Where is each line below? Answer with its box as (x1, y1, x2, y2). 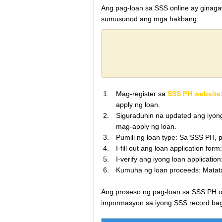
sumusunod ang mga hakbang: (101, 15, 199, 23)
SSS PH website (167, 90, 221, 98)
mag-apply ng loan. (116, 122, 176, 131)
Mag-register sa (116, 90, 167, 98)
